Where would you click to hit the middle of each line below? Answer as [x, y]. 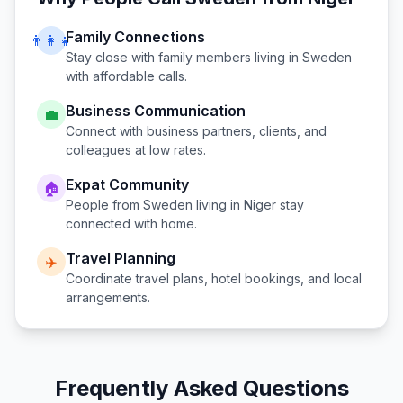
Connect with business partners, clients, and [196, 131]
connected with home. [131, 224]
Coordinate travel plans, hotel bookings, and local [214, 278]
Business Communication [156, 111]
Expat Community [127, 184]
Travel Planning [121, 258]
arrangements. [108, 297]
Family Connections [135, 37]
